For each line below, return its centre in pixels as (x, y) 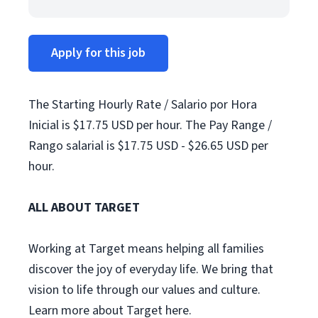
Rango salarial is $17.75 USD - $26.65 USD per (148, 146)
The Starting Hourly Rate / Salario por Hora (143, 105)
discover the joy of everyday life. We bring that (151, 269)
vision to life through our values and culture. (144, 290)
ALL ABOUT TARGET (84, 208)
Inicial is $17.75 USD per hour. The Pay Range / (150, 125)
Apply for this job (98, 53)
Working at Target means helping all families (146, 249)
